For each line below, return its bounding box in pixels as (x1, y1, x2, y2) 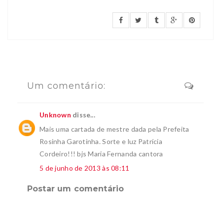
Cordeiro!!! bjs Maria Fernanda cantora (39, 149, 163, 158)
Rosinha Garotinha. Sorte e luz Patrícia (39, 137, 162, 146)
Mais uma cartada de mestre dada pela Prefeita (39, 124, 189, 133)
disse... (71, 110, 95, 119)
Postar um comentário (27, 184, 124, 193)
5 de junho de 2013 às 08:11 (39, 163, 130, 172)
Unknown (39, 110, 71, 119)
